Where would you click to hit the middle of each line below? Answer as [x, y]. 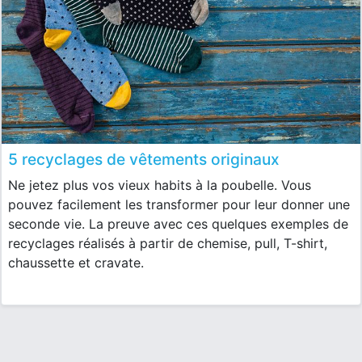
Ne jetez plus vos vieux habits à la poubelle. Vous [160, 185]
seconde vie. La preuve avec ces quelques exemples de [178, 223]
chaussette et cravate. [76, 262]
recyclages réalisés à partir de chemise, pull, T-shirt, [168, 243]
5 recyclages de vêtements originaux [144, 159]
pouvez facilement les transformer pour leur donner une [179, 204]
